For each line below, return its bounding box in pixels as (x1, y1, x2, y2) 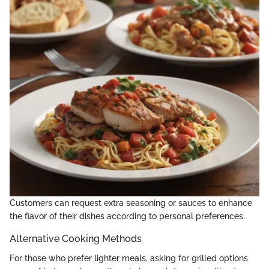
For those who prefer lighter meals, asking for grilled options (10, 253, 248, 263)
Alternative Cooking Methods (10, 233, 142, 245)
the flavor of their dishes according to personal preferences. (10, 211, 245, 222)
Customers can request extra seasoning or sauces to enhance (10, 198, 252, 208)
